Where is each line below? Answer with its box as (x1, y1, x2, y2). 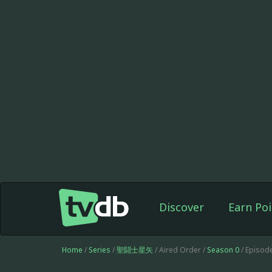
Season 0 (207, 245, 239, 255)
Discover (158, 200, 204, 214)
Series (89, 245, 110, 255)
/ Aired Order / (153, 245, 207, 255)
